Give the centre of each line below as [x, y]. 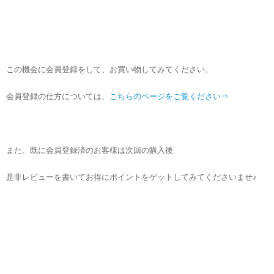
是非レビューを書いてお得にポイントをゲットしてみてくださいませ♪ [131, 177]
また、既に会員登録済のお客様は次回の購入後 [90, 150]
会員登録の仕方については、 [58, 96]
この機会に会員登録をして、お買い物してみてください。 [109, 69]
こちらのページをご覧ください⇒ [169, 96]
